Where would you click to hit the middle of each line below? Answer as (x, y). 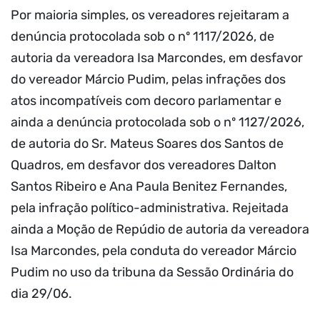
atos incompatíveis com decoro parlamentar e (146, 101)
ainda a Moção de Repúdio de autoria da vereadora (160, 230)
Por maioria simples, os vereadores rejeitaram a (150, 15)
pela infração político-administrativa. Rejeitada (150, 208)
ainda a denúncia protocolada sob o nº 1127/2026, (157, 122)
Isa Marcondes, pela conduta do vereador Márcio (154, 251)
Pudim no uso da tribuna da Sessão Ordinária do (152, 272)
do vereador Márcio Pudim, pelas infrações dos (148, 80)
